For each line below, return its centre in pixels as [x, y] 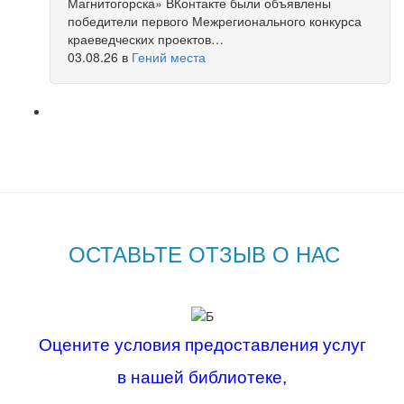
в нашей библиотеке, [202, 377]
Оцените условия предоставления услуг [202, 344]
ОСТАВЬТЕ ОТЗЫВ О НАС [204, 252]
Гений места [169, 56]
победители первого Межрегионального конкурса [215, 20]
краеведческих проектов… [146, 38]
